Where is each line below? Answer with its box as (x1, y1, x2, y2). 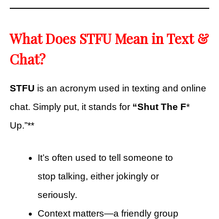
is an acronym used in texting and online (35, 83, 206, 93)
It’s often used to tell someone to (38, 153, 173, 163)
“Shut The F (132, 101, 186, 112)
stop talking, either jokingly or (38, 171, 159, 182)
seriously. (38, 190, 77, 200)
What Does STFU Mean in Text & (10, 29, 209, 47)
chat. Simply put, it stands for (10, 101, 132, 112)
